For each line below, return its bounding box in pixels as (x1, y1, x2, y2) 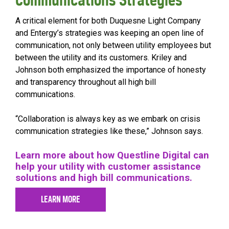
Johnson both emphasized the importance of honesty (15, 65, 206, 75)
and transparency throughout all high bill (15, 77, 156, 87)
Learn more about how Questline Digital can (15, 150, 209, 162)
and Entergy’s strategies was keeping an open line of (15, 28, 204, 38)
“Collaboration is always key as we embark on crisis (15, 114, 200, 124)
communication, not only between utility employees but (15, 40, 211, 51)
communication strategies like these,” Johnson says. (15, 126, 203, 136)
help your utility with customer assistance (15, 161, 201, 173)
